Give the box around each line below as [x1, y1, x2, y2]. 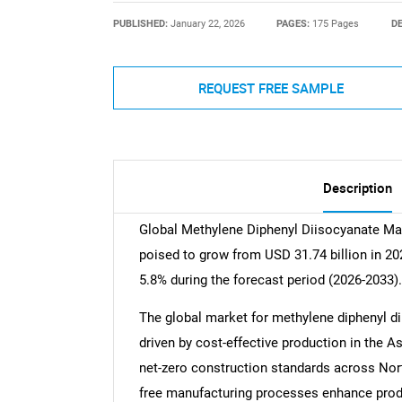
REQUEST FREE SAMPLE [197, 78, 344, 97]
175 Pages [312, 17, 360, 30]
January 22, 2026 [170, 17, 245, 30]
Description [322, 179, 392, 197]
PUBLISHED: [112, 17, 170, 30]
